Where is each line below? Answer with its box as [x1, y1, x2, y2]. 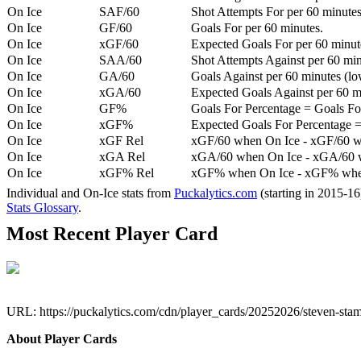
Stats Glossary [6, 201, 78, 215]
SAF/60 [99, 5, 139, 19]
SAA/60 [99, 53, 142, 68]
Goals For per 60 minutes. [191, 21, 323, 35]
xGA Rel [99, 150, 145, 164]
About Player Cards [6, 332, 117, 346]
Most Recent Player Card [6, 223, 218, 245]
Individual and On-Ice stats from [6, 186, 174, 201]
